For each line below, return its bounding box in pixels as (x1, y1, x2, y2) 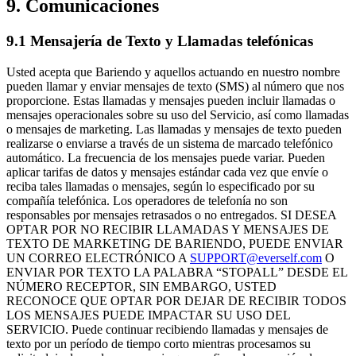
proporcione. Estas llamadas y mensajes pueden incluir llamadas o (6, 93, 335, 107)
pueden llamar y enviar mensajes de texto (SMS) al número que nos (6, 79, 344, 93)
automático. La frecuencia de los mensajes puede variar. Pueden (6, 150, 325, 164)
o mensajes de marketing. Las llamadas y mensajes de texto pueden (6, 122, 342, 136)
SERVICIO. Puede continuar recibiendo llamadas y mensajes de (6, 322, 328, 336)
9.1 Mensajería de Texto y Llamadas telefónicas (6, 32, 313, 49)
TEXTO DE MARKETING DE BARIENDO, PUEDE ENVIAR (6, 236, 343, 250)
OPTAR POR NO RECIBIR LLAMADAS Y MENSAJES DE (6, 222, 329, 236)
